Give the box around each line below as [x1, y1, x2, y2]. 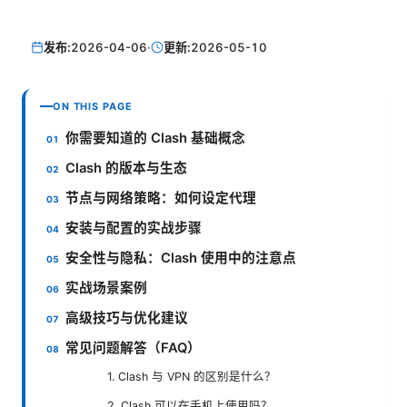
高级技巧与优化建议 [65, 309, 189, 326]
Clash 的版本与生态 [65, 159, 188, 176]
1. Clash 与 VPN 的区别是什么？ [107, 369, 276, 383]
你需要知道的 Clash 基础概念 [65, 129, 246, 146]
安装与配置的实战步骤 [65, 219, 203, 236]
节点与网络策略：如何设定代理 [65, 189, 257, 206]
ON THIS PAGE [53, 99, 133, 113]
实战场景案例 [65, 279, 148, 296]
